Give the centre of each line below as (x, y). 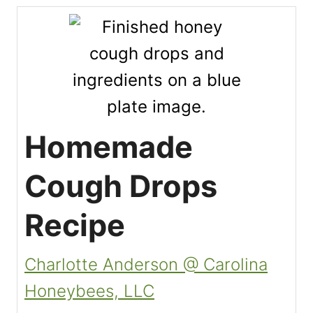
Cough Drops (121, 186)
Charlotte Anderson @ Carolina (146, 265)
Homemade (109, 147)
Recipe (75, 225)
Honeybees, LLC (89, 291)
